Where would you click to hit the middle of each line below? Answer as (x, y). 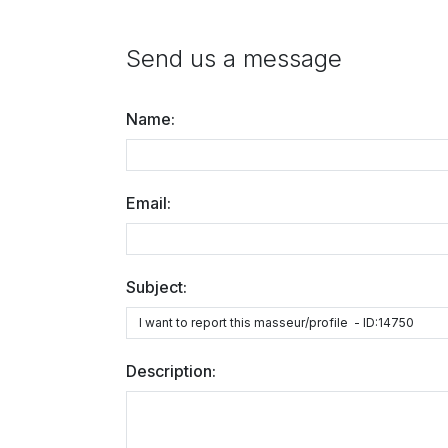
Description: (171, 371)
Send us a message (234, 58)
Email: (148, 203)
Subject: (156, 287)
